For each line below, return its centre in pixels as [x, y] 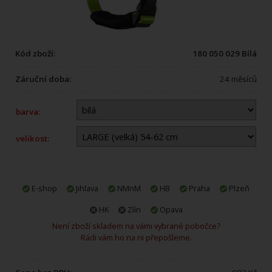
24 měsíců [238, 79]
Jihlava [86, 188]
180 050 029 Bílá [225, 53]
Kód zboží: [35, 53]
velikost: [32, 138]
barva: [28, 111]
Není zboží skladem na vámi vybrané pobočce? [136, 226]
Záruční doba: [43, 79]
